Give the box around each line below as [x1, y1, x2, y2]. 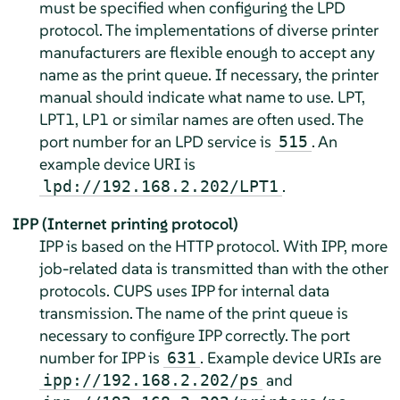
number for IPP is [38, 346, 163, 368]
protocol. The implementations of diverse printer [38, 19, 379, 40]
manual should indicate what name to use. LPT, [38, 86, 365, 107]
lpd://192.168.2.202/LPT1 [42, 176, 279, 196]
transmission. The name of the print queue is [38, 302, 348, 323]
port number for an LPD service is [38, 130, 275, 152]
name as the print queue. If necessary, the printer [38, 63, 379, 85]
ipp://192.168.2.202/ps [42, 370, 259, 389]
